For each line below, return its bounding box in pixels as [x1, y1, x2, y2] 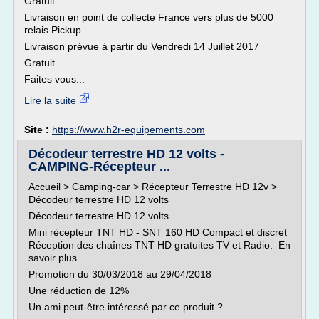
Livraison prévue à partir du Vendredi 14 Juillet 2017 [24, 41, 259, 52]
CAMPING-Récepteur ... [28, 159, 170, 174]
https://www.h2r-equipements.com [52, 124, 205, 135]
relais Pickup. [24, 24, 84, 36]
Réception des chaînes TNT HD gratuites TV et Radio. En [28, 239, 291, 251]
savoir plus [28, 252, 77, 263]
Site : [24, 124, 52, 135]
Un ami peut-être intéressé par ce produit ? [28, 301, 223, 313]
